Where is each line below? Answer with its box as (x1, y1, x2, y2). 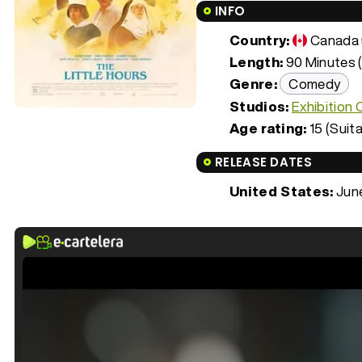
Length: (229, 51, 284, 72)
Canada (310, 29, 360, 50)
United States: (229, 180, 334, 201)
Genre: (229, 73, 278, 94)
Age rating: (229, 117, 307, 138)
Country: (229, 29, 290, 50)
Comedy (288, 73, 341, 94)
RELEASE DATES (215, 153, 312, 170)
